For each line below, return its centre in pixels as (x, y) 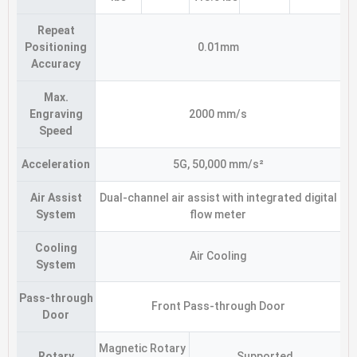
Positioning (56, 47)
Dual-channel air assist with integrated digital (218, 197)
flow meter (218, 214)
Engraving (56, 114)
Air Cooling (218, 255)
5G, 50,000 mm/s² (218, 164)
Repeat (56, 30)
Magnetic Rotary (142, 348)
